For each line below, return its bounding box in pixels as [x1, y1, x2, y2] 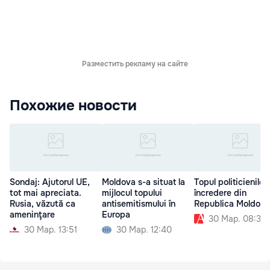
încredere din [194, 187, 246, 199]
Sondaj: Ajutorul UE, [10, 177, 90, 188]
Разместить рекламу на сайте [82, 58, 188, 69]
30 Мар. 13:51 [24, 224, 77, 236]
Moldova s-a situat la [102, 177, 185, 188]
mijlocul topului [102, 187, 162, 199]
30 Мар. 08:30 [209, 213, 266, 225]
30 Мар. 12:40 [116, 224, 172, 236]
